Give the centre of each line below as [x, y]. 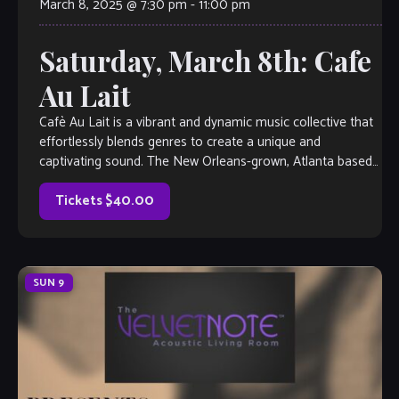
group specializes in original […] [127, 182]
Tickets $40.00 [104, 201]
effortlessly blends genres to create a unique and [179, 142]
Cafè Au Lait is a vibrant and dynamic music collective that [206, 123]
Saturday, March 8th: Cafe [205, 61]
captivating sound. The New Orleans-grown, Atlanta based [205, 162]
